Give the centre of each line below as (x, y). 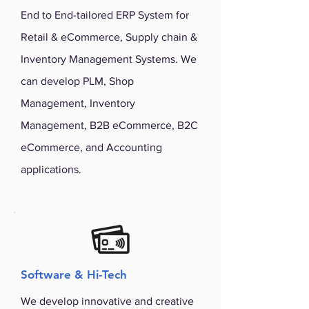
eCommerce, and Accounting (91, 147)
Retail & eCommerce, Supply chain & (109, 37)
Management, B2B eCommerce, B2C (109, 125)
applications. (51, 169)
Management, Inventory (78, 103)
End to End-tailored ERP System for (105, 15)
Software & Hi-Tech (74, 275)
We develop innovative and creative (107, 301)
